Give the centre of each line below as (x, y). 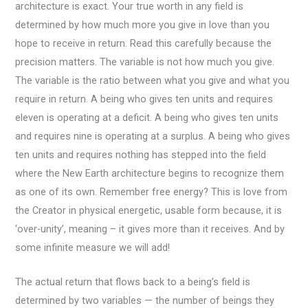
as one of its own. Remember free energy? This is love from (152, 191)
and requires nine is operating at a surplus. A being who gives (153, 136)
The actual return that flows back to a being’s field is (133, 282)
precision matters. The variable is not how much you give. (145, 62)
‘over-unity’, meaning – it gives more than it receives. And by (150, 229)
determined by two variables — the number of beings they (145, 300)
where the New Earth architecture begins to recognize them (150, 173)
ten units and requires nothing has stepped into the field (141, 154)
